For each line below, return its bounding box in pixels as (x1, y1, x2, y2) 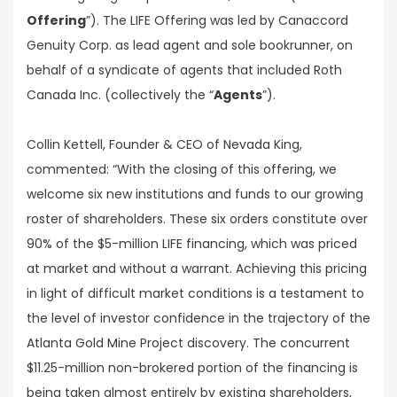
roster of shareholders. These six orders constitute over (27, 210, 368, 229)
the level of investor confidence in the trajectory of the (27, 309, 370, 328)
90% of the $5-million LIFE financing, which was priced (27, 235, 357, 253)
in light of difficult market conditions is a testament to (27, 284, 364, 303)
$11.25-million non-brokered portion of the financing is (27, 359, 358, 378)
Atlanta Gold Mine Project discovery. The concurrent (27, 334, 350, 353)
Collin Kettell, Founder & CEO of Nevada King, (27, 136, 302, 154)
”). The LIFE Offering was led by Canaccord (86, 12, 348, 30)
